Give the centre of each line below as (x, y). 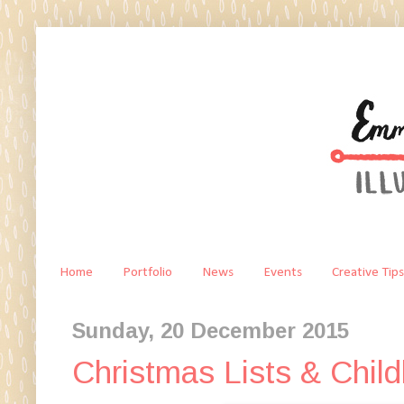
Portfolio (147, 273)
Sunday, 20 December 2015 (211, 330)
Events (282, 273)
